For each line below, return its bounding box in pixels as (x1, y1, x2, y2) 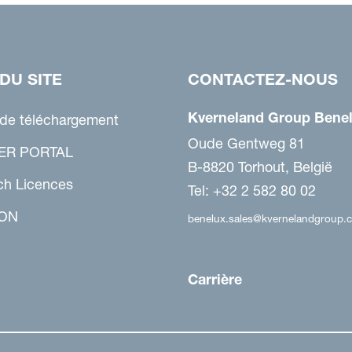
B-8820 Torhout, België (188, 158, 332, 177)
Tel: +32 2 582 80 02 (188, 181, 316, 200)
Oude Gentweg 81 (188, 134, 305, 153)
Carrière (188, 270, 242, 289)
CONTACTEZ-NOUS (188, 70, 338, 90)
